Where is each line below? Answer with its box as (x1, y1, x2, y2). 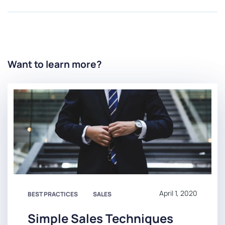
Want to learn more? (8, 58, 102, 71)
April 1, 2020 (159, 188, 197, 198)
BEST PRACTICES (28, 190, 78, 199)
